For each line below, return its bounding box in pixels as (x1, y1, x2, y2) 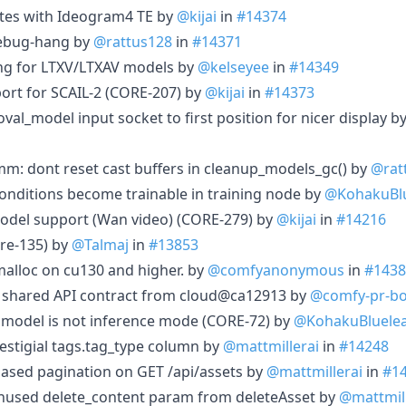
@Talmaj (72, 234, 129, 255)
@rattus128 (93, 31, 172, 52)
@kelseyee (198, 56, 269, 77)
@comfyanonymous (208, 259, 344, 280)
